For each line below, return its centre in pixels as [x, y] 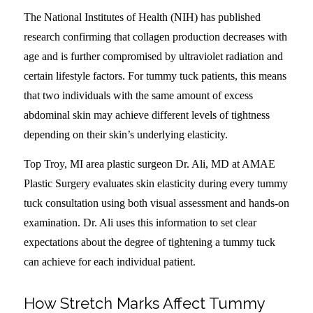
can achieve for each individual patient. [109, 261]
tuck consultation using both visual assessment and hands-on [156, 203]
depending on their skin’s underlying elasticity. [125, 134]
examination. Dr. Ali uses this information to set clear [140, 222]
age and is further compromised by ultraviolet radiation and [153, 56]
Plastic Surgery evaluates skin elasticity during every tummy [155, 183]
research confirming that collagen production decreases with [155, 36]
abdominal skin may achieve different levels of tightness [146, 115]
